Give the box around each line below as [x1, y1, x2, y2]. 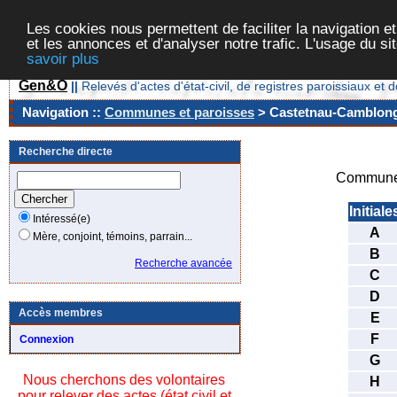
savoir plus [27, 50, 99, 67]
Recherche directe [19, 145, 113, 158]
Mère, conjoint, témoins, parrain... [33, 230, 192, 243]
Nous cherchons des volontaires [23, 372, 225, 387]
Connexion [19, 333, 74, 346]
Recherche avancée [135, 257, 232, 269]
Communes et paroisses [105, 105, 254, 120]
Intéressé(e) [33, 213, 90, 225]
